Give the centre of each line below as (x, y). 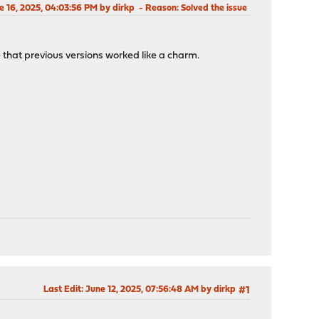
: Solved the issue (211, 8)
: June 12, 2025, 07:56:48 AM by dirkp (158, 289)
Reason (161, 8)
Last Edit (62, 289)
